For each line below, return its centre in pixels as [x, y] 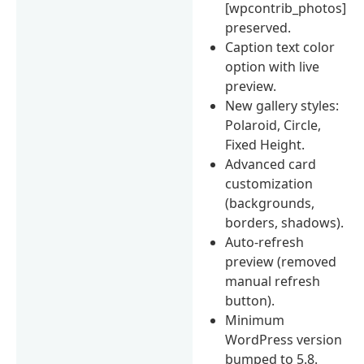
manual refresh [273, 281]
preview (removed [281, 261]
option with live [273, 66]
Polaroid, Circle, [273, 125]
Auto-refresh [265, 242]
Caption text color [280, 47]
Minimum [255, 320]
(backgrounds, [270, 203]
